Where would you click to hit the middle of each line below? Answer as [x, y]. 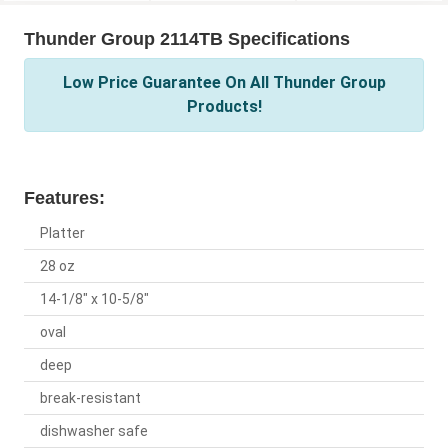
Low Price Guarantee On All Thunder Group [224, 83]
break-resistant [90, 398]
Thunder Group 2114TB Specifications [187, 39]
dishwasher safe [94, 431]
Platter [62, 233]
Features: [64, 198]
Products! [224, 107]
